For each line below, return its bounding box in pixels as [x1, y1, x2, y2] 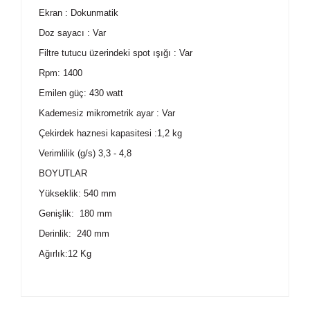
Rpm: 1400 [39, 68, 82, 78]
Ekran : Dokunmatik [39, 8, 118, 18]
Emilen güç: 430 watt [39, 88, 123, 98]
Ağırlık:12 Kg [39, 248, 91, 259]
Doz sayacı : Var [39, 28, 106, 38]
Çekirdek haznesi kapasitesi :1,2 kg [39, 128, 182, 138]
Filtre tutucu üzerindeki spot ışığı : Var [39, 48, 192, 58]
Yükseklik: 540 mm [39, 188, 116, 199]
